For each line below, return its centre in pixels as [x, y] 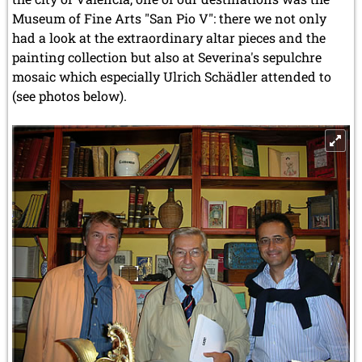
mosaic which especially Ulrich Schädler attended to [172, 76]
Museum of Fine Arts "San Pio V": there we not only [169, 18]
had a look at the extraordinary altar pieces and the [169, 37]
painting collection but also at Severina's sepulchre [167, 57]
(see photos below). [69, 95]
